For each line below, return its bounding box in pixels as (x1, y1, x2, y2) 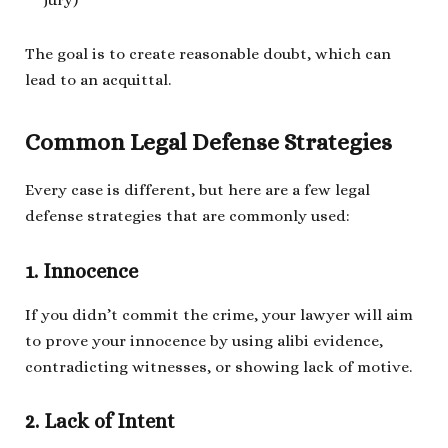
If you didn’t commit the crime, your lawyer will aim (25, 305, 413, 324)
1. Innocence (25, 259, 138, 283)
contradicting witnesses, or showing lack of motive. (25, 357, 412, 376)
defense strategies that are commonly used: (25, 207, 350, 226)
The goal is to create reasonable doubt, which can (25, 44, 391, 63)
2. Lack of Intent (25, 410, 175, 434)
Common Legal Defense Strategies (25, 128, 392, 156)
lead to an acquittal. (25, 70, 171, 89)
